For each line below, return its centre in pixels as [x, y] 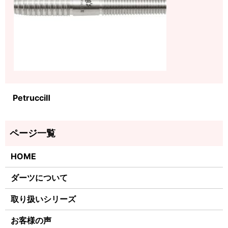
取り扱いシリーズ [44, 199]
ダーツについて [39, 178]
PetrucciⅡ [32, 98]
